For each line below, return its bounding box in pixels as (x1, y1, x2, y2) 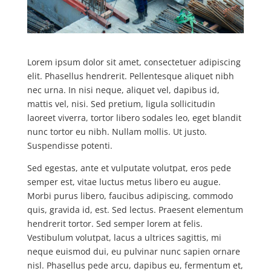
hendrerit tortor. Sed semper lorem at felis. (27, 218, 203, 229)
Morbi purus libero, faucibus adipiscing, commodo (27, 190, 233, 201)
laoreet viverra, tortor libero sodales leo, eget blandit (27, 112, 241, 123)
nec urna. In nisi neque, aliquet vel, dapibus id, (27, 84, 220, 96)
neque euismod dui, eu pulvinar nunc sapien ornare (27, 246, 240, 257)
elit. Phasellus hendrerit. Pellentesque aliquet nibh (27, 70, 234, 82)
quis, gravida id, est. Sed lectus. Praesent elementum (27, 204, 243, 215)
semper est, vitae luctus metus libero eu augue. (27, 176, 221, 188)
